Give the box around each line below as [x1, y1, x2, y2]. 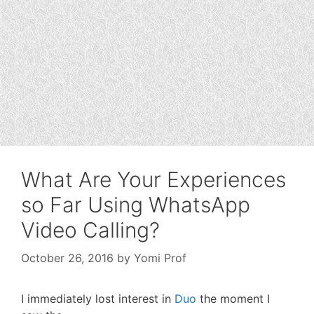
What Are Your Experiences [21, 167, 286, 192]
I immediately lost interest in [21, 292, 175, 306]
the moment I [200, 292, 270, 306]
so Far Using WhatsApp [21, 192, 250, 217]
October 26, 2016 [21, 251, 114, 265]
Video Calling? [21, 217, 160, 243]
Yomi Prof [134, 251, 186, 265]
